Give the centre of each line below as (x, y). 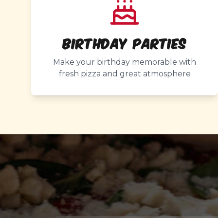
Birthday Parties (125, 43)
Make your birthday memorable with (125, 62)
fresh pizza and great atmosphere (125, 74)
